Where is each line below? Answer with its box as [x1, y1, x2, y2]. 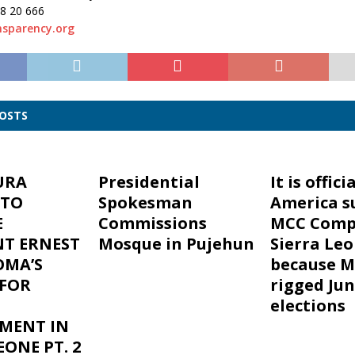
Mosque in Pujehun [97, 233, 254, 254]
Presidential [97, 171, 200, 193]
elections [269, 295, 345, 316]
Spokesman [97, 192, 193, 213]
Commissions [97, 212, 207, 234]
